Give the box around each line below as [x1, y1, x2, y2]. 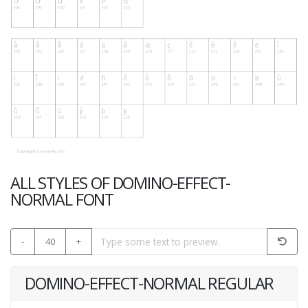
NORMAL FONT [10, 188, 114, 210]
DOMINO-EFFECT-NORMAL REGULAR [25, 272, 274, 294]
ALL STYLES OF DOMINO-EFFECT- [10, 171, 231, 194]
